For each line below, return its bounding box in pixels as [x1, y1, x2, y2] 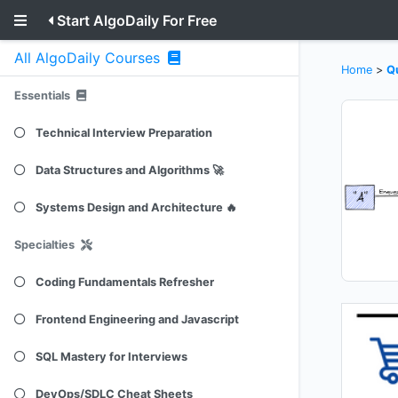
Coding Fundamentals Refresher [36, 275, 214, 289]
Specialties [14, 238, 75, 251]
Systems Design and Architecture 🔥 [36, 201, 237, 214]
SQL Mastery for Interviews [36, 350, 187, 363]
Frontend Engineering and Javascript [36, 313, 239, 326]
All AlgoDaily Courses [14, 49, 164, 67]
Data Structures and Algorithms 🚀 [36, 163, 224, 177]
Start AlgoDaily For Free [57, 11, 217, 29]
